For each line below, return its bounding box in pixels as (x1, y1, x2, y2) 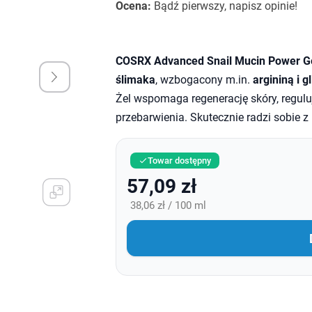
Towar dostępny (147, 155, 211, 166)
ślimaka (115, 73, 155, 86)
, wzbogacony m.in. (155, 73, 253, 86)
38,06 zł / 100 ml (130, 199, 206, 212)
